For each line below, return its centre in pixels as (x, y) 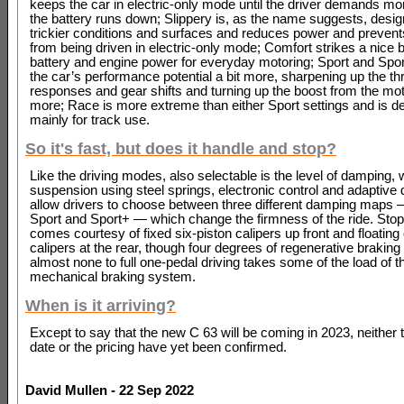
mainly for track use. (90, 119)
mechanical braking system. (113, 276)
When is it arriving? (101, 306)
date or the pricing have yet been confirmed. (158, 347)
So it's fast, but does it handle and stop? (181, 149)
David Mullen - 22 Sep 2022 (110, 390)
